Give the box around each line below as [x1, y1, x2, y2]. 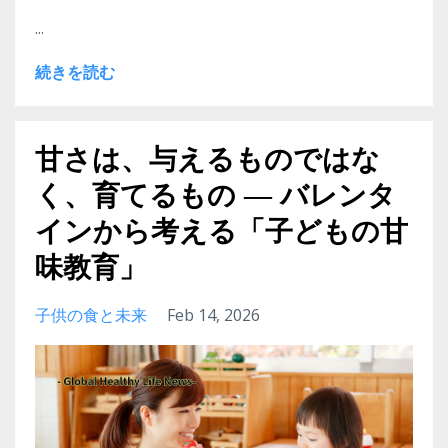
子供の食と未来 [35, 304, 147, 327]
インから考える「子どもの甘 [35, 214, 408, 249]
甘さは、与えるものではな [35, 142, 380, 177]
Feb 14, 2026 [167, 304, 260, 327]
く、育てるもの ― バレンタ [35, 178, 396, 213]
